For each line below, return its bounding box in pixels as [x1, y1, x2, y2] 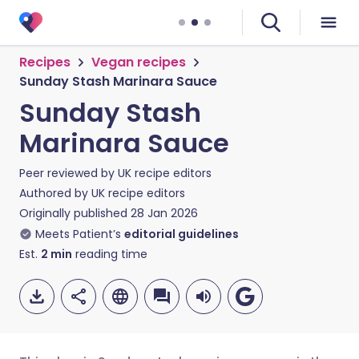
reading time [72, 246, 147, 262]
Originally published [19, 205, 127, 221]
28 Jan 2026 [131, 205, 198, 221]
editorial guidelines [124, 226, 239, 242]
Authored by [19, 185, 91, 201]
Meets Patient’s [35, 226, 121, 242]
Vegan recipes [91, 53, 186, 71]
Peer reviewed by [19, 165, 118, 181]
